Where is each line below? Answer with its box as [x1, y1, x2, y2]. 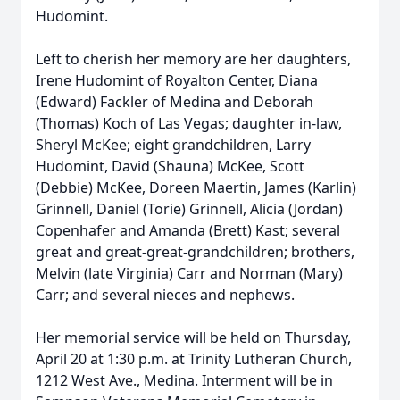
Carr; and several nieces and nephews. [36, 285, 295, 304]
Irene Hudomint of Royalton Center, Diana [36, 71, 318, 90]
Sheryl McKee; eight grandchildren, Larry [36, 135, 311, 154]
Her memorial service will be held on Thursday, [36, 328, 351, 347]
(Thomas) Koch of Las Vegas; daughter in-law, [36, 113, 342, 133]
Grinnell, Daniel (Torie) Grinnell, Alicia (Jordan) [36, 199, 343, 219]
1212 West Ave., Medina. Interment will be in [36, 371, 333, 390]
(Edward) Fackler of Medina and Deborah [36, 92, 313, 112]
